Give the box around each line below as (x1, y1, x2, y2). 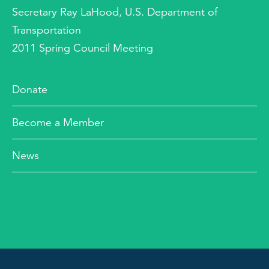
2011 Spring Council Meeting (12, 41, 153, 55)
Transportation (12, 23, 81, 37)
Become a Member (12, 116, 104, 129)
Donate (12, 83, 47, 96)
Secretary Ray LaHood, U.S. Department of (12, 5, 217, 19)
